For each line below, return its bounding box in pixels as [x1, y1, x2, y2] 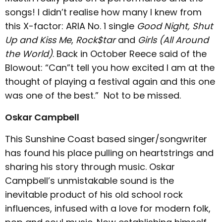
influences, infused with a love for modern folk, [5, 202, 211, 215]
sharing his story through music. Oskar [5, 161, 175, 173]
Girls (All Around [138, 34, 209, 46]
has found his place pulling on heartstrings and [5, 147, 214, 159]
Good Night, [137, 20, 192, 32]
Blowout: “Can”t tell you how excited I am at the [5, 61, 215, 74]
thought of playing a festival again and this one [5, 75, 215, 88]
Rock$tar [76, 34, 115, 46]
